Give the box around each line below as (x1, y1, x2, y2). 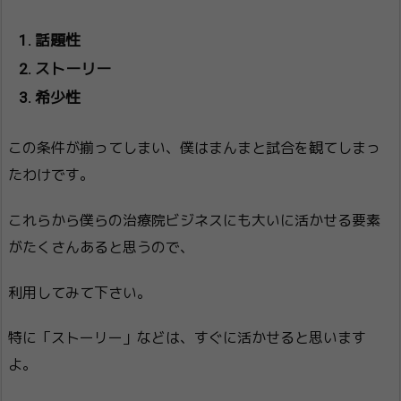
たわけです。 (8, 166, 94, 184)
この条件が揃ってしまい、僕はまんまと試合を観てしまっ (8, 140, 380, 158)
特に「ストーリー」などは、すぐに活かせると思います (8, 329, 366, 347)
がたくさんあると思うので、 (8, 238, 194, 256)
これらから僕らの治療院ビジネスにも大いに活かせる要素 (8, 211, 380, 229)
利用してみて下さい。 (8, 284, 151, 302)
